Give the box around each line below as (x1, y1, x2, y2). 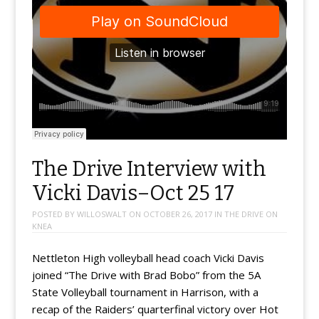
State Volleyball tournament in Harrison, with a (31, 284, 258, 299)
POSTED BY (31, 209, 77, 220)
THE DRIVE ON (224, 209, 278, 220)
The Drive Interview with (31, 157, 266, 182)
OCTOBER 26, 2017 (142, 209, 212, 220)
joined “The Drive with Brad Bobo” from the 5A (31, 267, 261, 282)
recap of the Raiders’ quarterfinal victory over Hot (31, 301, 278, 316)
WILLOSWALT (76, 209, 127, 220)
